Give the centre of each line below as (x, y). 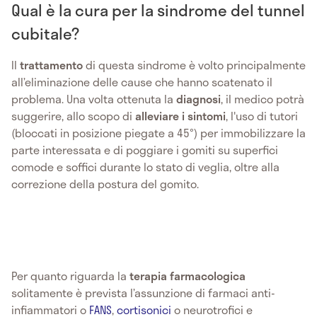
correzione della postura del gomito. (105, 184)
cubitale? (45, 34)
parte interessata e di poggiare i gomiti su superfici (145, 150)
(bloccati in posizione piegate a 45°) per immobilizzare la (158, 133)
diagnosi (198, 99)
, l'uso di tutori (262, 116)
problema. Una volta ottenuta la (94, 99)
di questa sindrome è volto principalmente (194, 65)
